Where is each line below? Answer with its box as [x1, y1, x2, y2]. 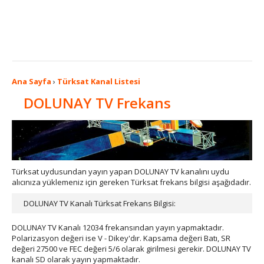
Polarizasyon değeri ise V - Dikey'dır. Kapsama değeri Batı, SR [12, 233, 230, 243]
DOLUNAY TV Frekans [24, 93, 171, 113]
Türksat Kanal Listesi [57, 76, 140, 87]
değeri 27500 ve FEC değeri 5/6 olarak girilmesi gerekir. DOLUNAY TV [12, 243, 251, 254]
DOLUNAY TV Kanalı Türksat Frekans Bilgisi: [24, 198, 176, 209]
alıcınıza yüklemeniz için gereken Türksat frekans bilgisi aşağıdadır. [12, 177, 251, 187]
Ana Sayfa [12, 76, 51, 87]
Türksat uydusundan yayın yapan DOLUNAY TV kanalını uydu [12, 166, 229, 177]
